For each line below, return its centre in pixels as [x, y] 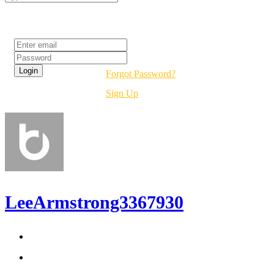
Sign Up [122, 94]
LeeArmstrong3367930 [94, 202]
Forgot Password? [141, 74]
